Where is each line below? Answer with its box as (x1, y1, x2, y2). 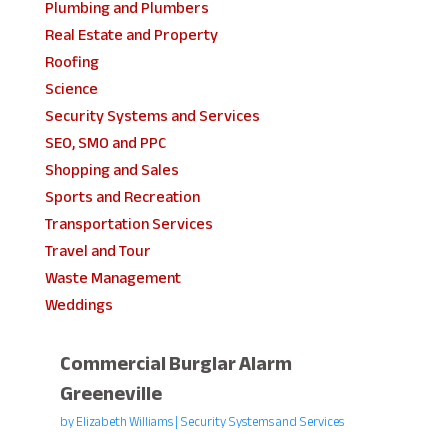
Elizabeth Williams (75, 409, 173, 434)
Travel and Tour (44, 235, 151, 266)
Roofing (44, 46, 99, 77)
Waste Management (44, 262, 181, 293)
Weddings (44, 289, 113, 320)
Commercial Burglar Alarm (59, 344, 292, 382)
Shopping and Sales (44, 154, 179, 185)
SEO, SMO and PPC (44, 127, 166, 158)
